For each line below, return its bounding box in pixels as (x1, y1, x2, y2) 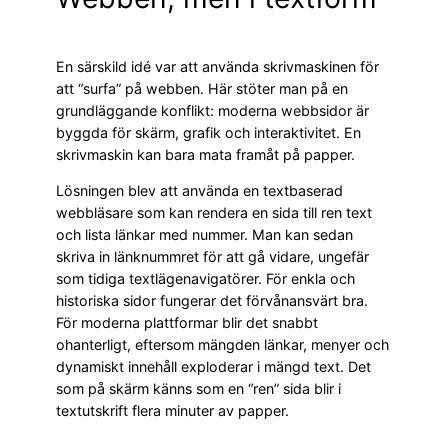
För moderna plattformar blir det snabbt (56, 314, 318, 332)
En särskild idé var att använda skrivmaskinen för (56, 58, 379, 76)
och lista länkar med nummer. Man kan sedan (56, 226, 353, 244)
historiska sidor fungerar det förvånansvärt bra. (56, 292, 368, 310)
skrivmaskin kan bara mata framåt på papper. (56, 146, 355, 164)
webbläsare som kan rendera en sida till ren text (56, 204, 372, 222)
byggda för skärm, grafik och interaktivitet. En (56, 124, 361, 142)
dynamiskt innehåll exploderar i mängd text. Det (56, 358, 371, 376)
